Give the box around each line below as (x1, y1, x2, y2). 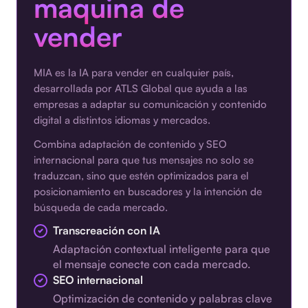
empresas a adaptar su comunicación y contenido (34, 98, 267, 111)
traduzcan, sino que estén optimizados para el (34, 169, 249, 183)
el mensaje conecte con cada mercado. (53, 257, 250, 272)
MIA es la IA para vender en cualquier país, (34, 66, 234, 80)
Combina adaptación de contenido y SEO (34, 137, 227, 151)
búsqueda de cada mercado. (34, 201, 168, 214)
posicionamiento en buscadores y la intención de (34, 185, 262, 199)
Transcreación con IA (53, 223, 160, 238)
